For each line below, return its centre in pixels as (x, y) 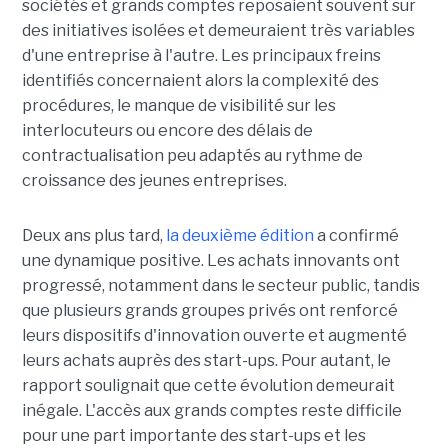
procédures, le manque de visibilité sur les (178, 105)
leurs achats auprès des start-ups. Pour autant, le (206, 360)
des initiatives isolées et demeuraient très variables (218, 30)
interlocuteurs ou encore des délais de (167, 130)
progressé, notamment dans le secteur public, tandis (220, 285)
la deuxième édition (239, 235)
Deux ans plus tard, (93, 235)
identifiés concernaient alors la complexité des (200, 80)
